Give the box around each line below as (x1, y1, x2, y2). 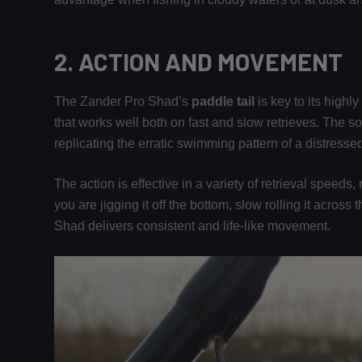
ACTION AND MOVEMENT (78, 47, 343, 77)
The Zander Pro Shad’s (54, 95, 192, 109)
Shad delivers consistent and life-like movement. (54, 219, 331, 234)
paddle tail (192, 95, 255, 109)
